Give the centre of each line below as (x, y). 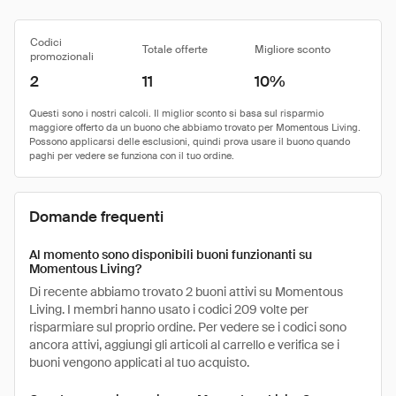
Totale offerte (175, 49)
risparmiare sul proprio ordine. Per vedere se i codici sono (188, 327)
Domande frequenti (96, 217)
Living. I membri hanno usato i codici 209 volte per (169, 309)
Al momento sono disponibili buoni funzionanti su (171, 255)
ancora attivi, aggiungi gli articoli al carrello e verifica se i (184, 345)
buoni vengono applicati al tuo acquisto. (139, 362)
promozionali (62, 57)
